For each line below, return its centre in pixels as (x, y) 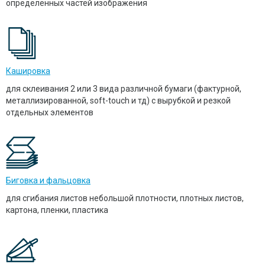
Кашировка (28, 71)
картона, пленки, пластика (57, 210)
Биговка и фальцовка (48, 181)
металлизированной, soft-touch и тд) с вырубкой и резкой (118, 101)
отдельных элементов (50, 113)
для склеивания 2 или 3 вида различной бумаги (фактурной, (124, 89)
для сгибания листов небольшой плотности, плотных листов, (125, 198)
